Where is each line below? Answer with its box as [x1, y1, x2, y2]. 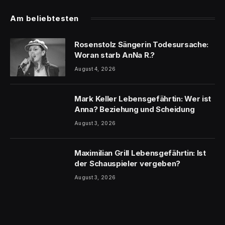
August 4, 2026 [74, 65, 116, 72]
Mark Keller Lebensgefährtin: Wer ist [74, 93, 211, 103]
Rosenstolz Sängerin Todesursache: [74, 39, 209, 49]
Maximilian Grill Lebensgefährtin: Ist [74, 148, 206, 158]
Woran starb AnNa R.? [74, 50, 155, 60]
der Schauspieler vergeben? [74, 158, 181, 168]
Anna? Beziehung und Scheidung [74, 104, 195, 114]
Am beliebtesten [10, 13, 79, 23]
